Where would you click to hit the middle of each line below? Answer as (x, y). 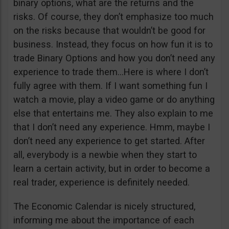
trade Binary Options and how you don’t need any (114, 58)
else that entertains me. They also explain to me (113, 113)
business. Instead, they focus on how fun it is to (113, 44)
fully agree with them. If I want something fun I (110, 86)
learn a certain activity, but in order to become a (112, 169)
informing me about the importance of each (104, 220)
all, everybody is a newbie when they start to (105, 155)
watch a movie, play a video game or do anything (114, 100)
